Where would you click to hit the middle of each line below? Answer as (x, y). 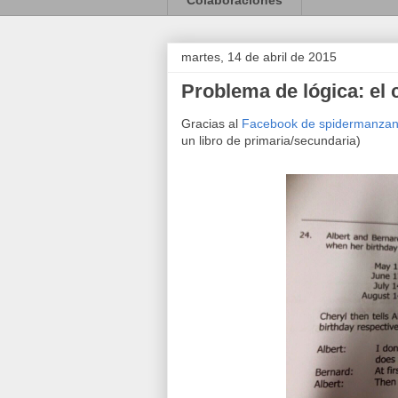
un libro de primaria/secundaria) (271, 140)
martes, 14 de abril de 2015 (259, 56)
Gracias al (211, 123)
